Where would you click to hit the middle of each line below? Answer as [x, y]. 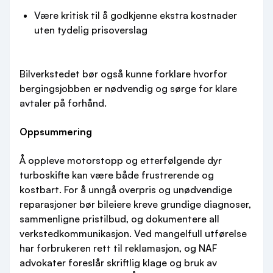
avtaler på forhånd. [63, 103]
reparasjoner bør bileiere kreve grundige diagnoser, [135, 204]
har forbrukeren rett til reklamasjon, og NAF [118, 248]
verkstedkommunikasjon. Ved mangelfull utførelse [133, 233]
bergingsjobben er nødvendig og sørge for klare [128, 88]
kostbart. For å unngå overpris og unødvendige [126, 190]
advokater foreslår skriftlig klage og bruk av [118, 263]
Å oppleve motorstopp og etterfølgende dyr [121, 160]
